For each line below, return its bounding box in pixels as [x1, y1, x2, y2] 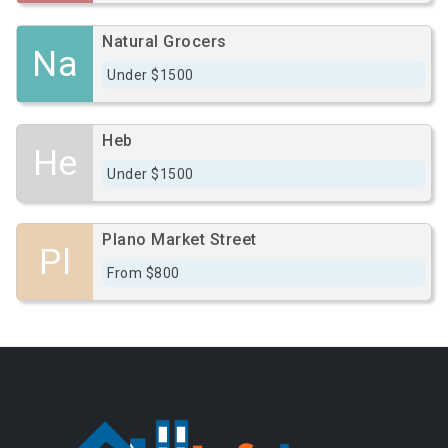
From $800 [107, 265, 180, 281]
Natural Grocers [102, 32, 227, 51]
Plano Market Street [102, 230, 257, 249]
